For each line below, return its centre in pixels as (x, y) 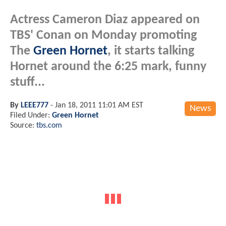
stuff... (27, 82)
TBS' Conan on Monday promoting (103, 35)
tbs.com (49, 125)
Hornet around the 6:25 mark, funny (108, 67)
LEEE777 (35, 105)
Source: (23, 125)
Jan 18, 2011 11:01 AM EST (99, 105)
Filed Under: (31, 115)
